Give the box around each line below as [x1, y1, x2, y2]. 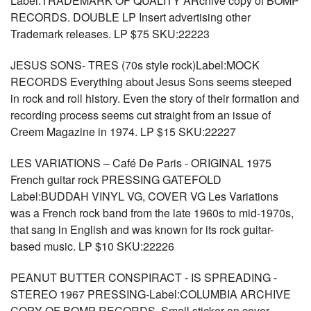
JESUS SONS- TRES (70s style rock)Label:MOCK [10, 57, 260, 73]
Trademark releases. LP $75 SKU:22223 [10, 26, 210, 42]
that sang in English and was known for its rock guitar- [10, 221, 274, 237]
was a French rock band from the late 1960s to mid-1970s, [10, 205, 294, 221]
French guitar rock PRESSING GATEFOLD [10, 171, 221, 187]
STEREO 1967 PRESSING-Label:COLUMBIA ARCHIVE [10, 286, 291, 302]
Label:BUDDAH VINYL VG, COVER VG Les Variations [10, 188, 278, 204]
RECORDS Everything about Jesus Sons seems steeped [10, 74, 292, 90]
